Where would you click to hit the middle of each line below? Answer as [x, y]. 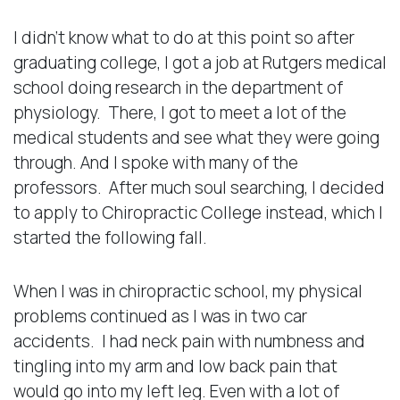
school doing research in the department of [178, 87]
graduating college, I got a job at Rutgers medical [200, 62]
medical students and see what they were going [196, 137]
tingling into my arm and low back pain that [175, 366]
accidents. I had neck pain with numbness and [189, 341]
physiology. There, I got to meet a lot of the [180, 112]
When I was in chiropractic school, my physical [188, 291]
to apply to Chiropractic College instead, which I [198, 212]
